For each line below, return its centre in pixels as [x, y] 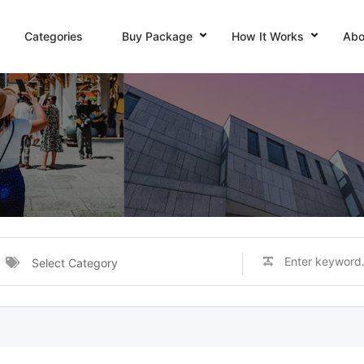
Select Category [75, 263]
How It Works [267, 36]
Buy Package [157, 36]
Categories [53, 36]
